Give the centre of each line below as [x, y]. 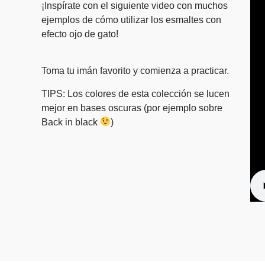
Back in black [71, 122]
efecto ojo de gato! [80, 34]
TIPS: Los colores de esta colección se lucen [135, 93]
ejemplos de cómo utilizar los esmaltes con [131, 20]
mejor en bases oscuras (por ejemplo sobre [132, 108]
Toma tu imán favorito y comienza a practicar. [136, 71]
